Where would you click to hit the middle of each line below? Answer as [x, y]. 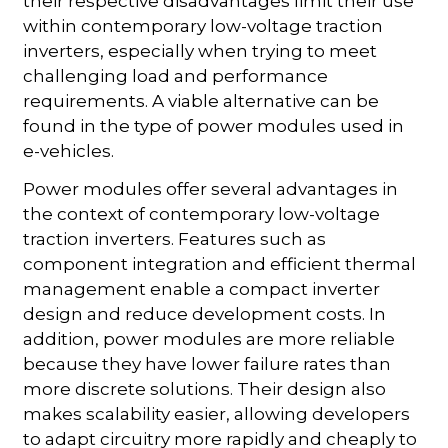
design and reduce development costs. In [205, 313]
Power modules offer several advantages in [211, 188]
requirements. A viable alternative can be [201, 100]
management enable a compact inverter [202, 288]
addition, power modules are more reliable [209, 338]
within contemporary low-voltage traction [203, 25]
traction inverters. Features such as [175, 238]
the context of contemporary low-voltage [202, 213]
